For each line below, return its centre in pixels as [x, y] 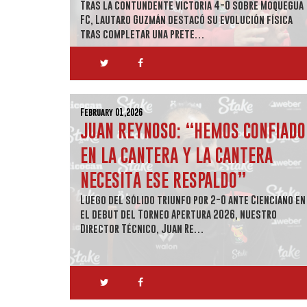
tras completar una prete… [143, 34]
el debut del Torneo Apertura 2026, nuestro [179, 214]
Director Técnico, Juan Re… [142, 228]
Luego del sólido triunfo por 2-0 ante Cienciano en [193, 199]
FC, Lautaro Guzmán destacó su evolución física [186, 19]
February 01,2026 [111, 112]
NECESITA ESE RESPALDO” [163, 180]
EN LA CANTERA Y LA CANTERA [176, 155]
